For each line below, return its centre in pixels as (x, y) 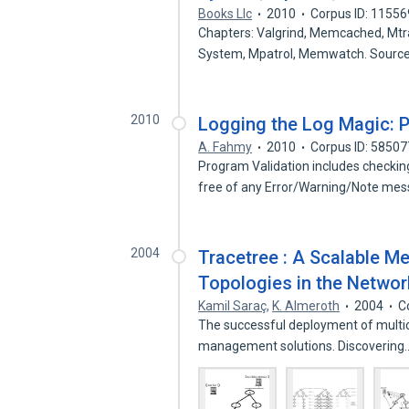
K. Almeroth (306, 306)
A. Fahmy (225, 147)
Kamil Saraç (233, 306)
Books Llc (225, 14)
